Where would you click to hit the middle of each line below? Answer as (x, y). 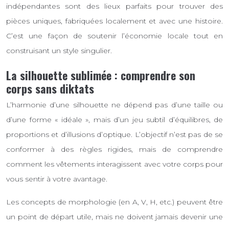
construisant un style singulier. (59, 51)
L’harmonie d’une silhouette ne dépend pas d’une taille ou (114, 105)
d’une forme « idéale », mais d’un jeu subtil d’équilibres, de (114, 119)
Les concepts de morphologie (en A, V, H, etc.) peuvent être (114, 202)
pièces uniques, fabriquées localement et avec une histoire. (114, 21)
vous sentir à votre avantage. (57, 179)
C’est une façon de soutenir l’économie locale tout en (114, 36)
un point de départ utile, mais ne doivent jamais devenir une (114, 216)
